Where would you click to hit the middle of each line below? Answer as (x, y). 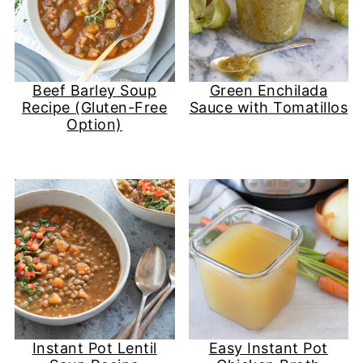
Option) (94, 125)
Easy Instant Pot (268, 348)
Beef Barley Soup (95, 91)
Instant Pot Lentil (94, 348)
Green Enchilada (269, 91)
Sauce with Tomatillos (269, 108)
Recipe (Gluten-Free (94, 108)
